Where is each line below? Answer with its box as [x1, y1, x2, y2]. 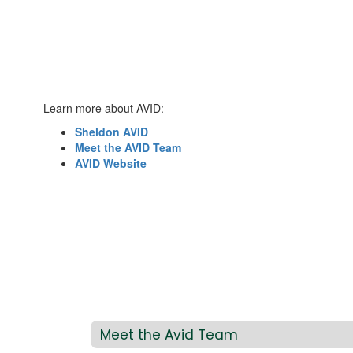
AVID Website [75, 155, 147, 171]
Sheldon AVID [75, 124, 148, 139]
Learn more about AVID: [43, 100, 164, 116]
